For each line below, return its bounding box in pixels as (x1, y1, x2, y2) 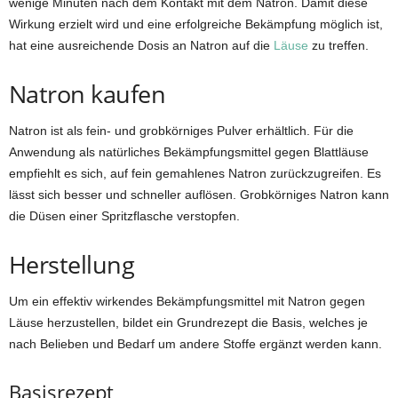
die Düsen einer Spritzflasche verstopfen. (9, 209, 240, 224)
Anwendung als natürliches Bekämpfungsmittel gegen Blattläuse (9, 145, 369, 160)
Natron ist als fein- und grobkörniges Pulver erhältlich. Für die (9, 123, 354, 139)
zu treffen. (308, 38, 369, 53)
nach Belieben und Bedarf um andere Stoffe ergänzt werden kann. (9, 337, 382, 352)
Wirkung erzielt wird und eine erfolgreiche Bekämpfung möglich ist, (9, 17, 383, 32)
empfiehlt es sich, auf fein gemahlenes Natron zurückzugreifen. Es (9, 166, 381, 181)
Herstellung (9, 248, 135, 282)
